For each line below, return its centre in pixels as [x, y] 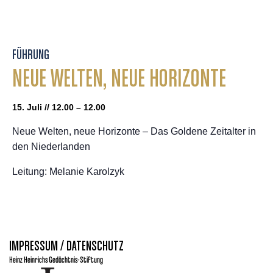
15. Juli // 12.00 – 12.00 [59, 107]
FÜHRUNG [31, 55]
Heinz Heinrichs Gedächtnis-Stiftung [56, 261]
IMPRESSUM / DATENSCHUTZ [66, 247]
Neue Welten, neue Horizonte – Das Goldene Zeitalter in [134, 131]
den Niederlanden [51, 147]
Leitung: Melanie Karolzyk [68, 172]
